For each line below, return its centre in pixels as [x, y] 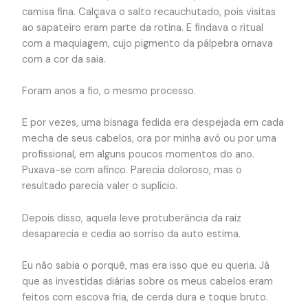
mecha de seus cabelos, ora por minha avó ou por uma [149, 139]
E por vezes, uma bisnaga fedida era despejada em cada [153, 123]
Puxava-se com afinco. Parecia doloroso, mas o [132, 170]
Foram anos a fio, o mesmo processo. [109, 91]
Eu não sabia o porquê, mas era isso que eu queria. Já [145, 266]
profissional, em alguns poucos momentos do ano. [138, 155]
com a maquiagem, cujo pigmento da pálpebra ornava [147, 43]
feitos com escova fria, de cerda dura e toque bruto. [145, 298]
